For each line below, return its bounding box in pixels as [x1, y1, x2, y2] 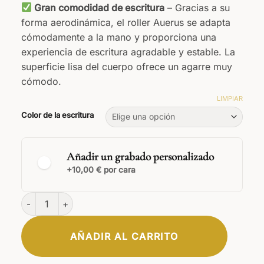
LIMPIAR [217, 94, 243, 103]
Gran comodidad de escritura [34, 1, 165, 14]
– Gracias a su [164, 1, 230, 14]
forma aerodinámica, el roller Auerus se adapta [21, 16, 230, 28]
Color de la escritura [21, 110, 94, 120]
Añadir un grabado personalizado [66, 149, 214, 164]
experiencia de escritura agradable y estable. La [21, 45, 235, 58]
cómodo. [21, 75, 61, 87]
